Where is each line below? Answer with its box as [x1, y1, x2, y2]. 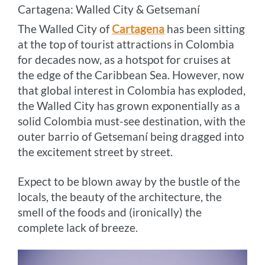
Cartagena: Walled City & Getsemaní [18, 2, 201, 16]
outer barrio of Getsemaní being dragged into [18, 129, 245, 143]
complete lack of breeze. [18, 220, 138, 234]
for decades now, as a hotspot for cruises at [18, 52, 231, 66]
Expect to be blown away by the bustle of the [18, 174, 241, 188]
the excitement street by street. [18, 144, 173, 159]
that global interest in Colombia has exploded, [18, 83, 246, 97]
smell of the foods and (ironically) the [18, 205, 202, 219]
